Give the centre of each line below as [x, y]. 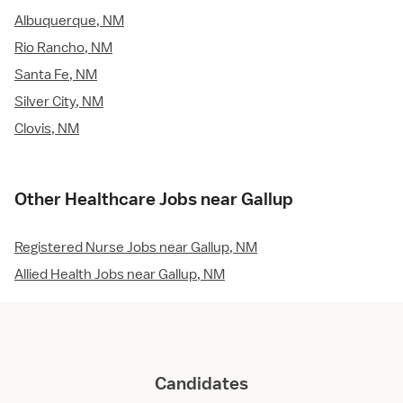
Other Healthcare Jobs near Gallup [154, 199]
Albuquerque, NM [69, 21]
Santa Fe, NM [56, 75]
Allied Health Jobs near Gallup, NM [120, 275]
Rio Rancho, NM [63, 48]
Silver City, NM [59, 102]
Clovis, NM [47, 129]
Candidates [201, 384]
